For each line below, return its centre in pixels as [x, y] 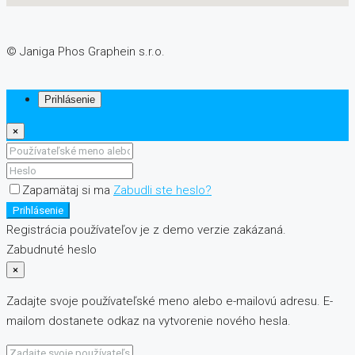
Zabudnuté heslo [52, 250]
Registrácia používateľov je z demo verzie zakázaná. [146, 230]
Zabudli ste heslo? [162, 191]
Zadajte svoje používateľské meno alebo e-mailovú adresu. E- [170, 302]
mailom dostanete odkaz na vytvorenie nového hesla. [149, 321]
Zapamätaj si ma [68, 191]
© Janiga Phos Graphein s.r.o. [86, 52]
